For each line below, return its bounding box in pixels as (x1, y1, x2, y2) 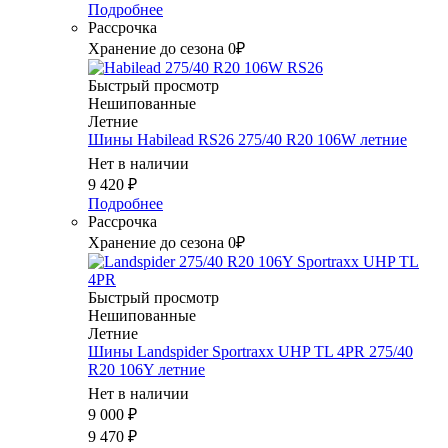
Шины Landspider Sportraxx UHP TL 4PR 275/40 (88, 343, 413, 361)
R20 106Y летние (88, 361, 205, 379)
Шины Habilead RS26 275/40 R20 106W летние (88, 131, 407, 149)
